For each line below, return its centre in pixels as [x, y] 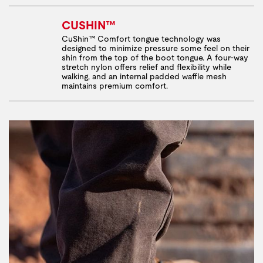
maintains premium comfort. [115, 86]
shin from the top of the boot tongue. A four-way [155, 58]
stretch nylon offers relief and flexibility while [146, 67]
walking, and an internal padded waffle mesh [144, 76]
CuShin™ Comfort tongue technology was [141, 39]
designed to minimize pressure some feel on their [156, 48]
